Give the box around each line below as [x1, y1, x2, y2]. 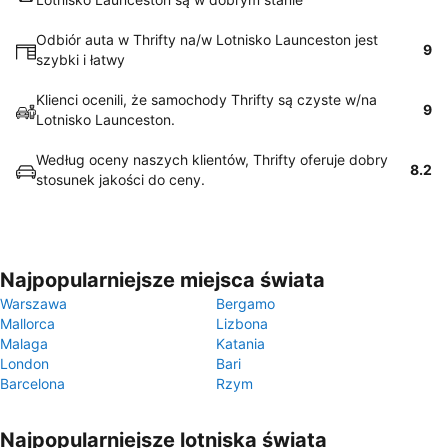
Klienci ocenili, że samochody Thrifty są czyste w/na [36, 91, 377, 108]
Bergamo [216, 295, 275, 312]
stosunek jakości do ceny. [36, 171, 205, 188]
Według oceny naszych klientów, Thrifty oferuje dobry [36, 151, 388, 168]
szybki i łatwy [36, 51, 125, 68]
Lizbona [216, 315, 268, 332]
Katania [216, 335, 265, 352]
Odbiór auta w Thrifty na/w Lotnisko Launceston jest [36, 31, 378, 48]
